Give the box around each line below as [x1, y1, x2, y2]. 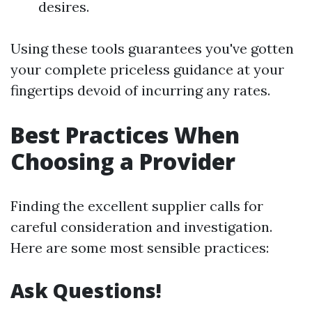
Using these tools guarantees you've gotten [10, 40, 294, 57]
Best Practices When [10, 120, 240, 150]
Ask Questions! [10, 277, 162, 304]
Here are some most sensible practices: [10, 239, 269, 256]
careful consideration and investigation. [10, 218, 272, 235]
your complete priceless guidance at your [10, 61, 284, 78]
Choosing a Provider [10, 146, 235, 176]
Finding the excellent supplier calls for [10, 197, 263, 214]
